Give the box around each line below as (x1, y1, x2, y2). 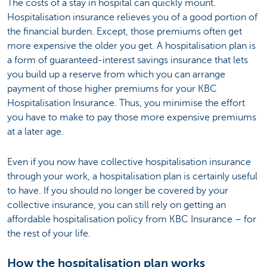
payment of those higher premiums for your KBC (7, 83, 217, 95)
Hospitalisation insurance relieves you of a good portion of (7, 12, 257, 23)
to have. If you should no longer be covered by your (7, 185, 228, 196)
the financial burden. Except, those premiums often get (7, 26, 242, 38)
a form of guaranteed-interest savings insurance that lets (7, 55, 248, 66)
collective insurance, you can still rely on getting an (7, 199, 226, 210)
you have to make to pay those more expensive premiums (7, 112, 256, 123)
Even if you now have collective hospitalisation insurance (7, 156, 251, 167)
